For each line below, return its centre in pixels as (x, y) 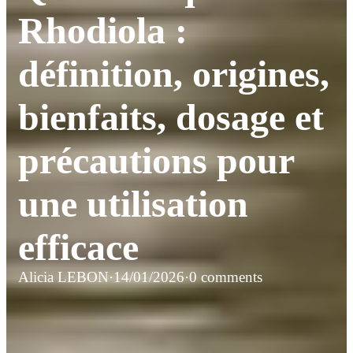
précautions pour (156, 160)
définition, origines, (174, 73)
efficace (78, 247)
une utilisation (133, 203)
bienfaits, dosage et (171, 117)
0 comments (226, 277)
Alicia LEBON (63, 277)
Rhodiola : (103, 30)
